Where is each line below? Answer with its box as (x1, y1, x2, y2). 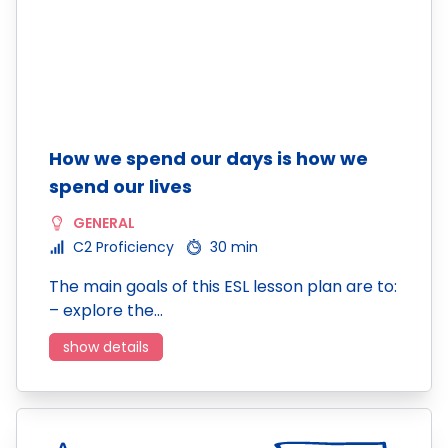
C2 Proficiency (73, 237, 174, 257)
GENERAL (73, 213, 135, 233)
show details (63, 337, 149, 357)
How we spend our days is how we (49, 146, 368, 171)
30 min (210, 237, 258, 257)
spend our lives (49, 174, 192, 199)
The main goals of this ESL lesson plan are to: (49, 275, 397, 298)
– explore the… (49, 299, 163, 322)
